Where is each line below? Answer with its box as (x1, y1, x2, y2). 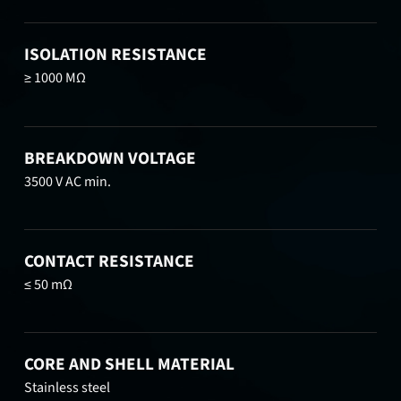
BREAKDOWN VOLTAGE (24, 145, 197, 171)
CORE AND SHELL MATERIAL (24, 352, 235, 378)
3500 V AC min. (24, 171, 112, 192)
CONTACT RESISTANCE (24, 249, 195, 275)
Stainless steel (24, 378, 111, 398)
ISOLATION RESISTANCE (24, 42, 208, 68)
